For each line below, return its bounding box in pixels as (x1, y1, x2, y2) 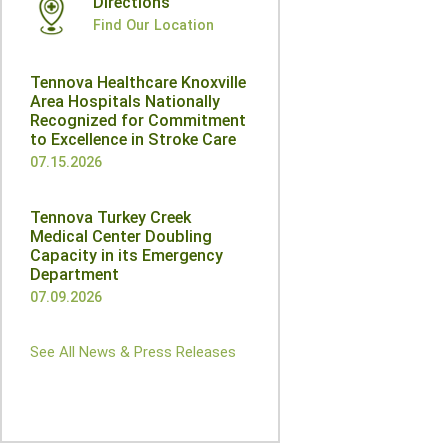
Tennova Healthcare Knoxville (30, 73, 246, 92)
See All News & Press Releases (30, 343, 236, 361)
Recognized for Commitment (30, 111, 246, 130)
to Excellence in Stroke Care (30, 130, 236, 149)
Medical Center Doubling (30, 227, 212, 246)
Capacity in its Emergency (30, 246, 223, 265)
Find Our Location (93, 17, 214, 33)
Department (30, 265, 119, 284)
